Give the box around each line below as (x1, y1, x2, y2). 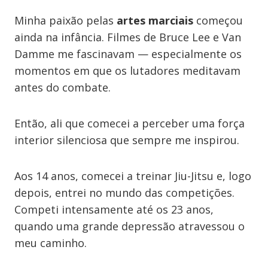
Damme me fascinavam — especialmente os (14, 47, 242, 61)
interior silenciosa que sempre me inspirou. (14, 133, 239, 147)
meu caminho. (14, 236, 87, 250)
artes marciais (117, 13, 193, 28)
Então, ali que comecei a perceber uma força (14, 116, 245, 130)
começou (193, 13, 243, 28)
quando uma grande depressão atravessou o (14, 219, 245, 233)
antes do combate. (14, 80, 111, 95)
